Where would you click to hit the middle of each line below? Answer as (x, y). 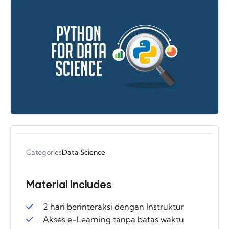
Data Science (84, 153)
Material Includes (69, 184)
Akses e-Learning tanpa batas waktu (113, 220)
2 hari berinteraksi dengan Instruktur (113, 207)
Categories (44, 153)
